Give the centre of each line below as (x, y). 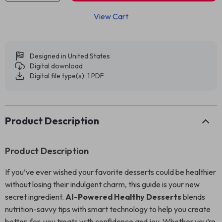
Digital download (56, 66)
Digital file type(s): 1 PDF (67, 76)
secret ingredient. (35, 197)
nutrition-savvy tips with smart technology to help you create (108, 209)
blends (193, 197)
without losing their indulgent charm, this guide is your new (102, 184)
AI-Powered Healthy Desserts (123, 197)
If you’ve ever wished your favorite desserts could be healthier (111, 172)
